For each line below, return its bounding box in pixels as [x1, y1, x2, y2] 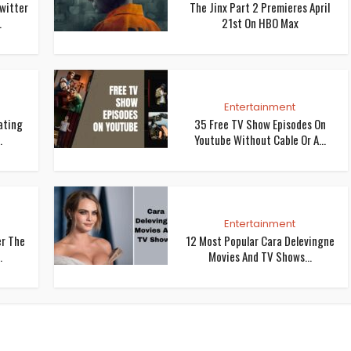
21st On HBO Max [221, 13, 299, 31]
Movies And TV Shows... [208, 247, 312, 265]
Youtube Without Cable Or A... [194, 130, 326, 148]
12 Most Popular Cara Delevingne [185, 231, 335, 249]
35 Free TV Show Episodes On [194, 114, 326, 132]
